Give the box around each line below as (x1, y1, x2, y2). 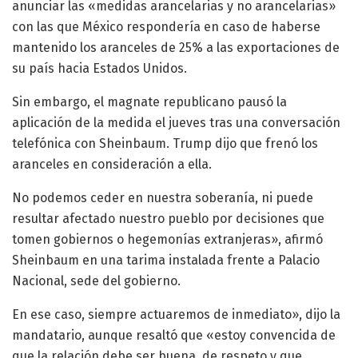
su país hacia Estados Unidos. (12, 60, 187, 76)
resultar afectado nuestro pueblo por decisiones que (12, 210, 324, 226)
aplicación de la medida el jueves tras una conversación (12, 114, 340, 130)
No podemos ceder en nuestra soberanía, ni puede (12, 189, 313, 205)
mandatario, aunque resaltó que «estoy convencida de (12, 327, 336, 343)
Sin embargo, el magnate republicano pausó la (12, 93, 287, 109)
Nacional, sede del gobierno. (12, 272, 181, 288)
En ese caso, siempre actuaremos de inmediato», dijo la (12, 306, 340, 322)
